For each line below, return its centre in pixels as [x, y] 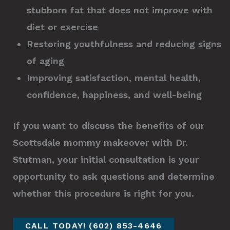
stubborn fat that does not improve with [120, 10]
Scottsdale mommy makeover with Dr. [100, 142]
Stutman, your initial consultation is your [106, 159]
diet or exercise [62, 27]
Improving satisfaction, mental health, [114, 78]
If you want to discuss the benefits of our [109, 125]
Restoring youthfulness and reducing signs [124, 44]
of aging [45, 61]
